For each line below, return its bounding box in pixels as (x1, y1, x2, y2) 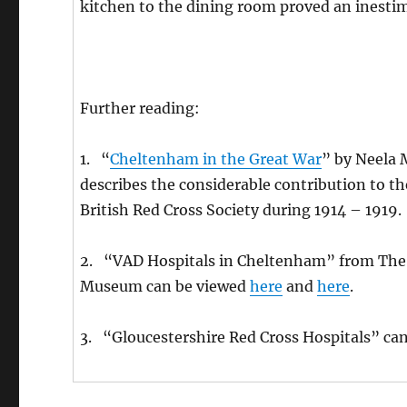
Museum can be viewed (80, 277, 251, 296)
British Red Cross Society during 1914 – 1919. (80, 201, 402, 220)
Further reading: (80, 99, 204, 118)
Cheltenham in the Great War (110, 150, 323, 169)
